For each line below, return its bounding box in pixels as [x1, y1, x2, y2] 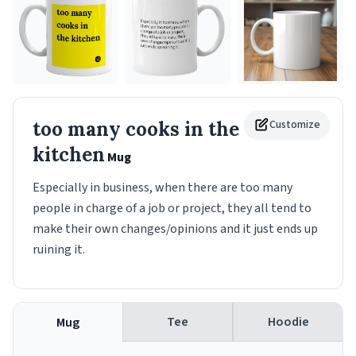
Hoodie [267, 313, 309, 331]
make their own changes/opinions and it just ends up [33, 220, 318, 238]
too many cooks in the [33, 117, 239, 142]
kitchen [33, 142, 105, 168]
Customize [269, 117, 320, 133]
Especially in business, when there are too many [33, 179, 292, 197]
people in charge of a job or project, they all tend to [33, 199, 311, 218]
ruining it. [33, 241, 85, 259]
